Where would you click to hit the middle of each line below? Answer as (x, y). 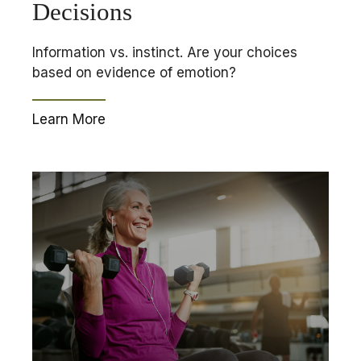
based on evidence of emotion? (134, 72)
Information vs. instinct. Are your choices (165, 52)
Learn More (69, 119)
